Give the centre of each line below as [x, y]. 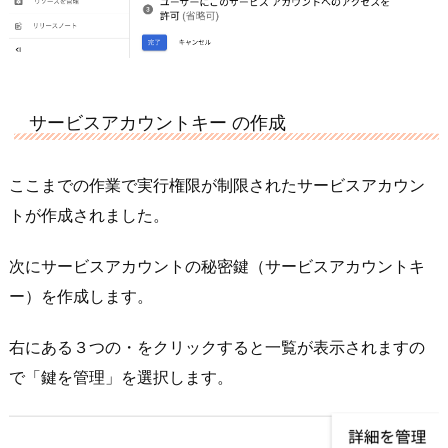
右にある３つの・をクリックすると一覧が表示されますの [217, 346]
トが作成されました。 [89, 214]
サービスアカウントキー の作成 [157, 122]
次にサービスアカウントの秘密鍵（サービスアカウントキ [217, 265]
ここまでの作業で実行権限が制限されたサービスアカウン [217, 184]
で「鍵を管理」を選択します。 [121, 376]
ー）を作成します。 [81, 295]
